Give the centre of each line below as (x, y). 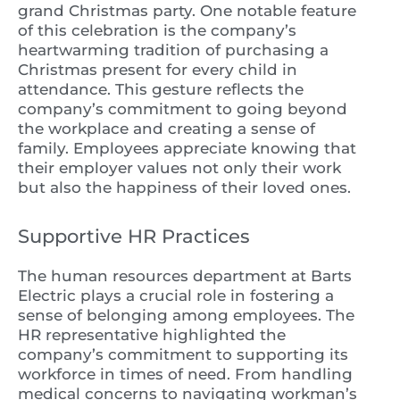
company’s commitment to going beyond (183, 109)
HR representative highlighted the (152, 335)
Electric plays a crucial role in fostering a (176, 296)
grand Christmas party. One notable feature (187, 11)
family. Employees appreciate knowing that (187, 149)
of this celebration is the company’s (157, 31)
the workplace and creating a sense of (167, 129)
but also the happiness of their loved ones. (184, 188)
